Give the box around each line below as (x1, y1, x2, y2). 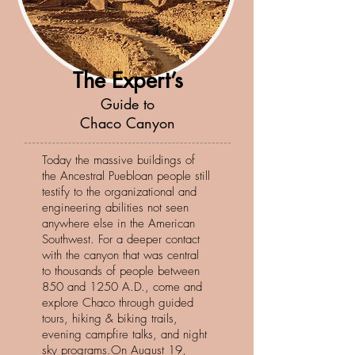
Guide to (101, 94, 155, 113)
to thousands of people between (42, 263, 200, 279)
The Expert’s (72, 67, 183, 94)
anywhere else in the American (42, 216, 195, 231)
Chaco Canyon (80, 113, 175, 132)
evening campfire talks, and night (42, 326, 207, 342)
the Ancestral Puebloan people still (42, 168, 210, 184)
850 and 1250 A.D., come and (42, 279, 202, 295)
